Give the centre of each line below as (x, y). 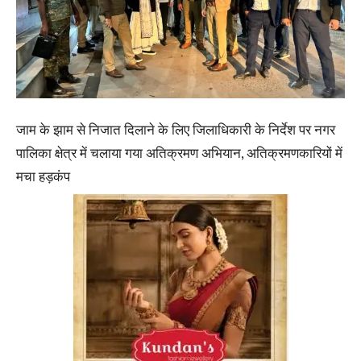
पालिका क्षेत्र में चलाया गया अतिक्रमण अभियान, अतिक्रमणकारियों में (179, 154)
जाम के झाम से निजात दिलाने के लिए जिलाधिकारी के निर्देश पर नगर (176, 130)
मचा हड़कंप (43, 177)
